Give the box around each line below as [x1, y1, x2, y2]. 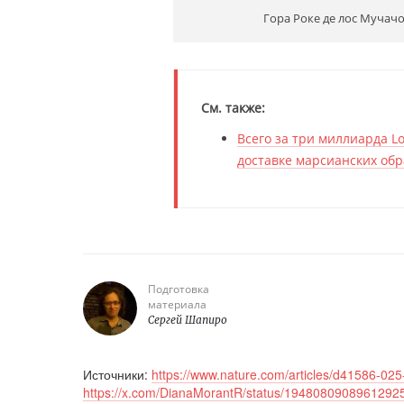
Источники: [83, 365, 151, 384]
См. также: [201, 99, 265, 117]
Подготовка [148, 281, 209, 298]
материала [148, 297, 207, 313]
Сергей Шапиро [148, 313, 227, 327]
